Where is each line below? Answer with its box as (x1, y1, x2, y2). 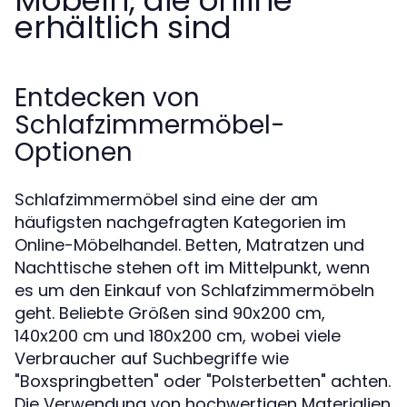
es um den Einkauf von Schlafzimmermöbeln (15, 279, 374, 302)
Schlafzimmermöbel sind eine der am (15, 188, 318, 211)
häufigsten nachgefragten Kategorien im (15, 211, 346, 233)
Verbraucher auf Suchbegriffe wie (15, 347, 289, 370)
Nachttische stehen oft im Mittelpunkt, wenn (15, 256, 370, 279)
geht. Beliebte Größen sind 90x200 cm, (15, 302, 325, 324)
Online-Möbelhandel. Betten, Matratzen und (15, 233, 364, 256)
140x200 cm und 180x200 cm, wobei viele (15, 324, 341, 347)
